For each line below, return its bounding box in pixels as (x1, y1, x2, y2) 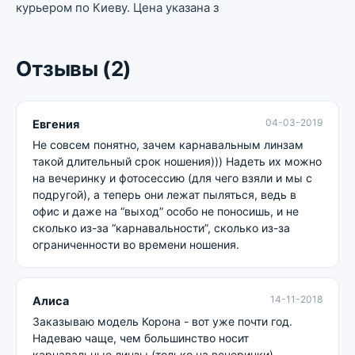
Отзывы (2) (16, 56, 132, 81)
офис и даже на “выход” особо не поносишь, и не (32, 204, 299, 218)
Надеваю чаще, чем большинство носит (32, 331, 249, 345)
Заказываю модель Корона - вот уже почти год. (32, 315, 292, 328)
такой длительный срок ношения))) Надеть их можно (32, 155, 322, 168)
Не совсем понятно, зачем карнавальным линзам (32, 138, 303, 151)
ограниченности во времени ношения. (32, 238, 239, 251)
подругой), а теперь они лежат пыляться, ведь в (32, 188, 296, 201)
